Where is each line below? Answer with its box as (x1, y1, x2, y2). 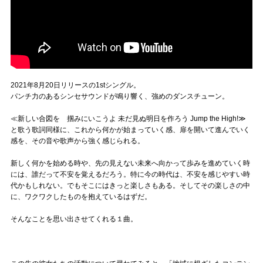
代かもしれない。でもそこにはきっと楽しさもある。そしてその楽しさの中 (11, 181, 250, 190)
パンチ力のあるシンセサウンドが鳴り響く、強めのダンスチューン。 (11, 92, 229, 100)
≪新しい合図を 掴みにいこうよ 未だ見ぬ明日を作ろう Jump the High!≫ (11, 114, 246, 123)
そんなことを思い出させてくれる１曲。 (11, 214, 137, 223)
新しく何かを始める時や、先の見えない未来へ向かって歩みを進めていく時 (11, 159, 250, 167)
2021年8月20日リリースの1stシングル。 (11, 80, 140, 89)
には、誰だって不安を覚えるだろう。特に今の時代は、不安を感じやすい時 (11, 170, 250, 178)
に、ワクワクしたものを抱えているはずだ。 (11, 192, 151, 201)
